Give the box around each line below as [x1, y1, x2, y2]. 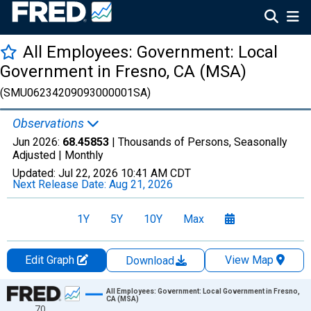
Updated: [12, 167, 58, 180]
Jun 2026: [12, 135, 62, 149]
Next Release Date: [12, 178, 109, 191]
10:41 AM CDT [121, 167, 191, 180]
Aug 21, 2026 [109, 178, 173, 191]
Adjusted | [12, 149, 65, 162]
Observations [12, 116, 87, 131]
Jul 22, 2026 [58, 167, 118, 180]
